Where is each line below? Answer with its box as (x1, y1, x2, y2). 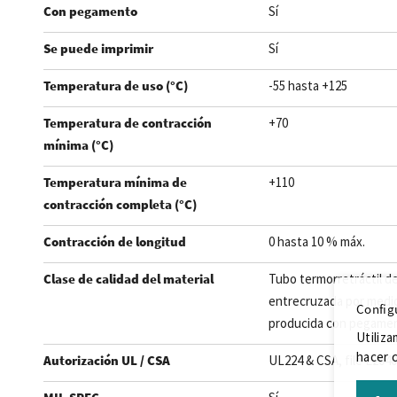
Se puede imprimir (43, 40, 153, 57)
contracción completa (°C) (43, 196, 197, 213)
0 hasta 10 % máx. (268, 233, 365, 250)
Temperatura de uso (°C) (43, 77, 188, 94)
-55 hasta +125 (268, 77, 347, 94)
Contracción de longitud (43, 233, 186, 250)
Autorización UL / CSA (43, 352, 170, 369)
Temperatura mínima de (43, 174, 187, 191)
